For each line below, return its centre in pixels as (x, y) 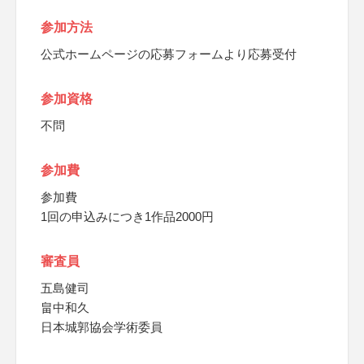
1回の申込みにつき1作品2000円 (127, 217)
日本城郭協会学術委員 (102, 327)
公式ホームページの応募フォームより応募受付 (169, 54)
